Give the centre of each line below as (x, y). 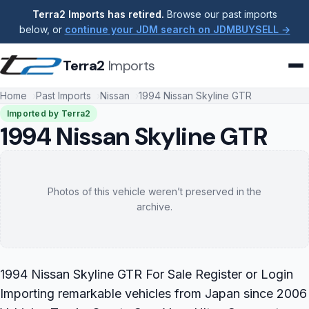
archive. (154, 207)
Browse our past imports (220, 14)
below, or (42, 29)
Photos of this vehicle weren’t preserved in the (154, 192)
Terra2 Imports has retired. (98, 14)
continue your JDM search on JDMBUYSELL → (177, 29)
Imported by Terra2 (49, 114)
